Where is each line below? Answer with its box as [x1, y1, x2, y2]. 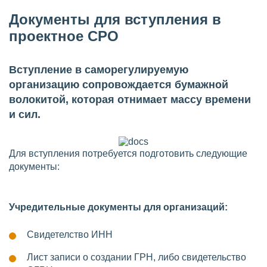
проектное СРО [9, 28, 119, 44]
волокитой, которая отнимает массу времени [9, 94, 251, 105]
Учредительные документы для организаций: [9, 202, 228, 212]
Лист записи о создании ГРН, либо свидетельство [27, 252, 246, 262]
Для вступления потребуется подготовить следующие [9, 148, 247, 159]
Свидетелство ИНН [27, 229, 113, 240]
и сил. [9, 108, 41, 120]
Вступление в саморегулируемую [9, 64, 188, 76]
